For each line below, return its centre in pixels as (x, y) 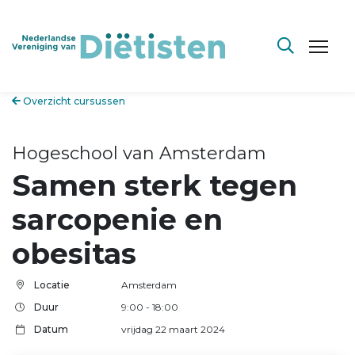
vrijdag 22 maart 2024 (173, 329)
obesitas (74, 253)
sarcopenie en (117, 219)
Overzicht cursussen (73, 101)
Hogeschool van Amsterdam (139, 153)
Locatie (52, 285)
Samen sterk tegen (155, 185)
